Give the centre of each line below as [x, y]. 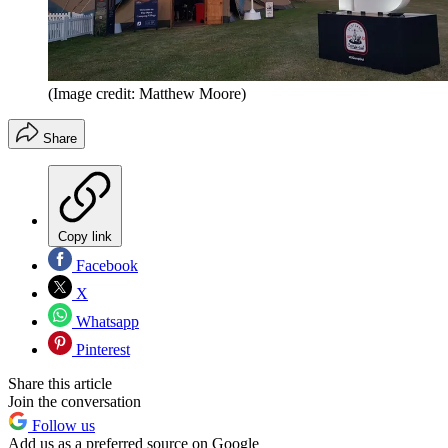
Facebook [105, 266]
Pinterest [101, 350]
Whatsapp [105, 322]
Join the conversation [74, 402]
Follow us [61, 426]
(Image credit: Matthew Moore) [147, 94]
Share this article [60, 384]
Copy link [85, 237]
